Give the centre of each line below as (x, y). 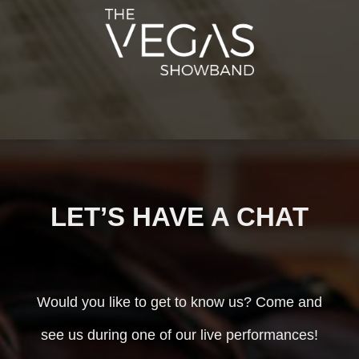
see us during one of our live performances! (179, 335)
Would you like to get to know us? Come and (179, 303)
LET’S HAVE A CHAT (179, 217)
